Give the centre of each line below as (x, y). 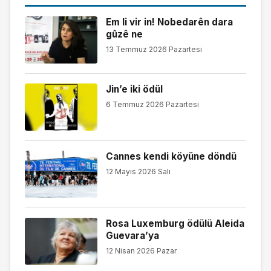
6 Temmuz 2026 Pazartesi (152, 105)
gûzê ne (124, 34)
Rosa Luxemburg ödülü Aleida (175, 223)
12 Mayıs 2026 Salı (138, 172)
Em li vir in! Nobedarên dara (169, 22)
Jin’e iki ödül (134, 89)
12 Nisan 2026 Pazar (141, 251)
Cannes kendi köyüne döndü (171, 156)
